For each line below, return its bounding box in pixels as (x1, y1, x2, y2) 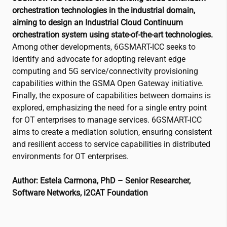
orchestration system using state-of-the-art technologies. (12, 30, 213, 40)
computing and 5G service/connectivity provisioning (12, 66, 198, 77)
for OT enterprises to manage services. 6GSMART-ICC (12, 115, 202, 125)
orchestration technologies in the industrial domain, (12, 6, 195, 16)
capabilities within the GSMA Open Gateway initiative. (12, 79, 204, 89)
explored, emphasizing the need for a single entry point (12, 103, 207, 113)
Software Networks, (12, 188, 84, 198)
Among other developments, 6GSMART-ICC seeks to (12, 42, 196, 52)
